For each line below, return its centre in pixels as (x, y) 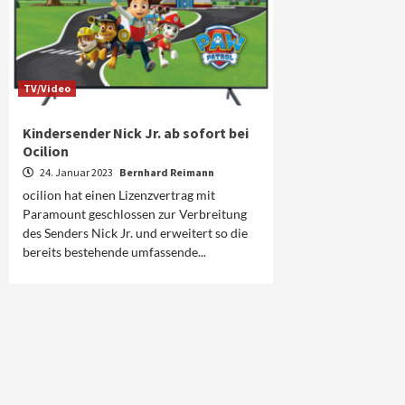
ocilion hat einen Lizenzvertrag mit (119, 195)
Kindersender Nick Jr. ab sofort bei (136, 133)
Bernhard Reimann (167, 173)
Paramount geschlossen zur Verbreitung (135, 214)
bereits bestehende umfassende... (114, 252)
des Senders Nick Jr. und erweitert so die (135, 233)
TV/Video (47, 89)
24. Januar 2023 (76, 173)
